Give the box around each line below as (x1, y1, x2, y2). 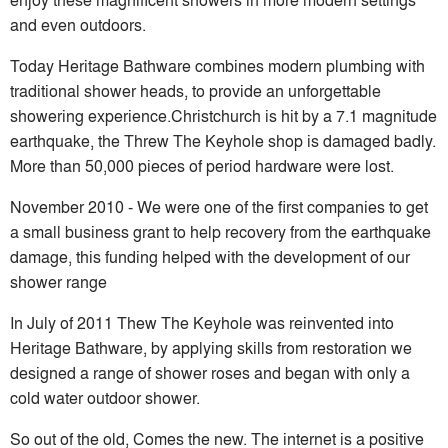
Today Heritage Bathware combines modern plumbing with (10, 53, 425, 77)
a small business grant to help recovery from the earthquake (10, 219, 431, 243)
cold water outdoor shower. (10, 385, 200, 409)
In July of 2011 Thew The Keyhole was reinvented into (10, 310, 394, 334)
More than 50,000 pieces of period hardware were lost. (10, 153, 394, 177)
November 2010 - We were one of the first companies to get (10, 194, 428, 218)
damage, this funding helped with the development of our (10, 244, 410, 268)
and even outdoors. (10, 12, 146, 36)
